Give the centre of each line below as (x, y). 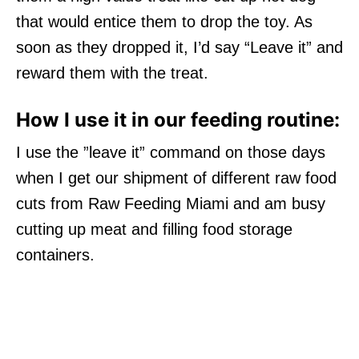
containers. (55, 254)
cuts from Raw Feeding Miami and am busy (171, 203)
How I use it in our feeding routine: (178, 119)
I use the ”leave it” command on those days (171, 152)
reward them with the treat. (112, 73)
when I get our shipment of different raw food (176, 177)
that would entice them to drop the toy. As (164, 21)
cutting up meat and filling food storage (154, 229)
